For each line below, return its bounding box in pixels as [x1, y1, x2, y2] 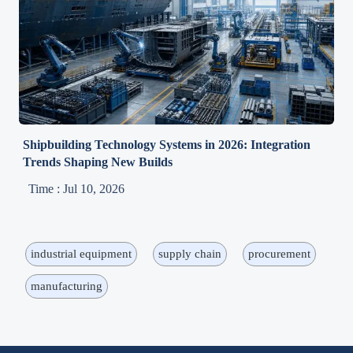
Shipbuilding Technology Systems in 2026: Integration [23, 137, 311, 151]
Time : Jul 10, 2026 [28, 181, 125, 195]
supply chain [158, 247, 221, 260]
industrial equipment [30, 247, 132, 260]
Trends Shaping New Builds [23, 154, 173, 169]
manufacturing [30, 279, 102, 292]
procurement [247, 247, 310, 260]
